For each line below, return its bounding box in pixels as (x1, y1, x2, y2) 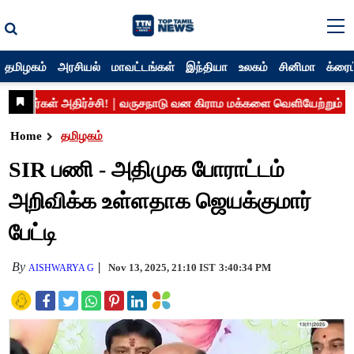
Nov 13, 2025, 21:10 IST (108, 262, 217, 273)
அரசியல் (58, 58, 101, 74)
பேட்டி (9, 220, 58, 245)
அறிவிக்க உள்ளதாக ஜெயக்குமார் (9, 189, 312, 213)
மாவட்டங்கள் (111, 58, 175, 74)
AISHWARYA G (28, 262, 95, 273)
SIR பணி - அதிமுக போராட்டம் (9, 157, 285, 182)
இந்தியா (186, 58, 228, 74)
